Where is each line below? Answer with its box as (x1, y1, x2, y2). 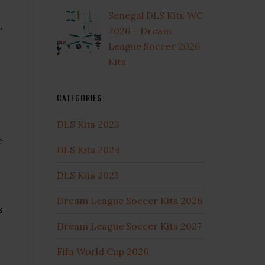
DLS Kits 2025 (57, 169, 119, 181)
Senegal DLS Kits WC (108, 9, 203, 21)
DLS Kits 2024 (57, 143, 120, 156)
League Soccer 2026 (108, 40, 200, 52)
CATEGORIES (57, 91, 102, 104)
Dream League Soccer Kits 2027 (57, 219, 202, 232)
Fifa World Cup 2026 (57, 245, 148, 257)
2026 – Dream (108, 24, 172, 37)
